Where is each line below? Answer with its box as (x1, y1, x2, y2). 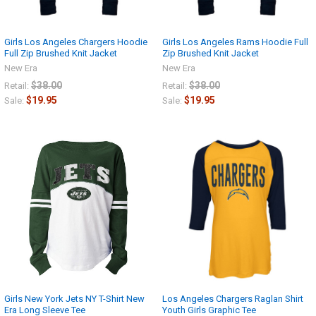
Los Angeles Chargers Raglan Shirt (162, 293, 303, 305)
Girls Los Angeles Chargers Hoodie (4, 36, 147, 47)
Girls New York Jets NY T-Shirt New (4, 293, 145, 305)
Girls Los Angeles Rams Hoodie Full (162, 36, 308, 47)
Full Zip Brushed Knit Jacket (4, 47, 117, 59)
